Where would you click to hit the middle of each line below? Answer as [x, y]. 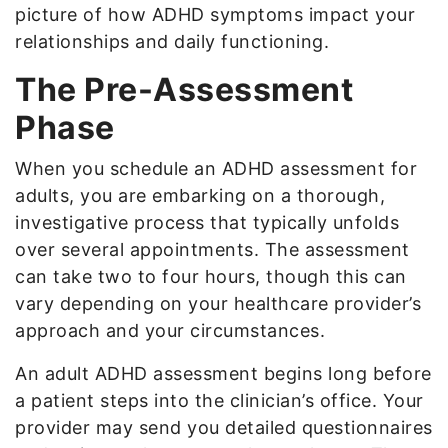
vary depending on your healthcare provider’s [218, 303]
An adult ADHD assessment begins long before [223, 373]
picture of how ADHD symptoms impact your [215, 14]
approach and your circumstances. [170, 330]
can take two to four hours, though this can [211, 276]
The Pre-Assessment [184, 89]
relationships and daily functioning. [172, 41]
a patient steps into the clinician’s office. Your [219, 400]
